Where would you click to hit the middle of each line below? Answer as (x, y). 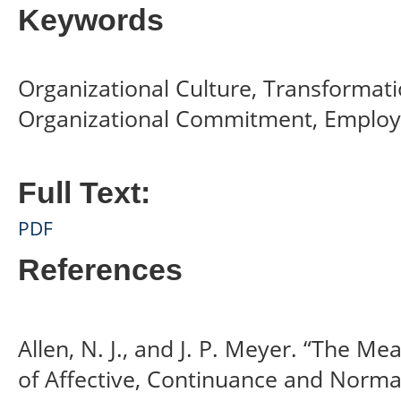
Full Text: (84, 192)
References (100, 269)
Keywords (91, 20)
